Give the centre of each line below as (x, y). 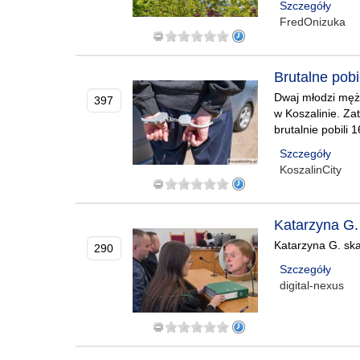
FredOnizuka (313, 22)
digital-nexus (312, 285)
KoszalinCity (311, 170)
